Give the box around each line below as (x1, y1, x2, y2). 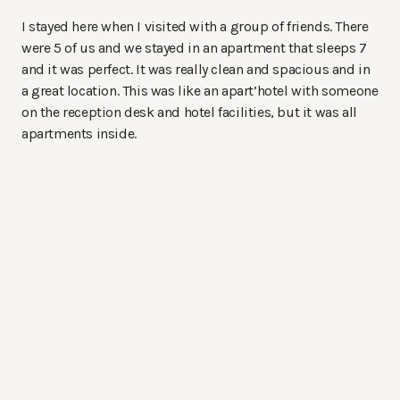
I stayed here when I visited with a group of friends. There (21, 17, 369, 35)
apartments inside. (21, 124, 137, 142)
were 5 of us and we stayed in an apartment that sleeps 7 (21, 38, 367, 56)
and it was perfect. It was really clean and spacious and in (21, 60, 371, 78)
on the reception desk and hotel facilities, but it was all (21, 103, 357, 121)
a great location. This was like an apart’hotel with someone (21, 81, 379, 99)
